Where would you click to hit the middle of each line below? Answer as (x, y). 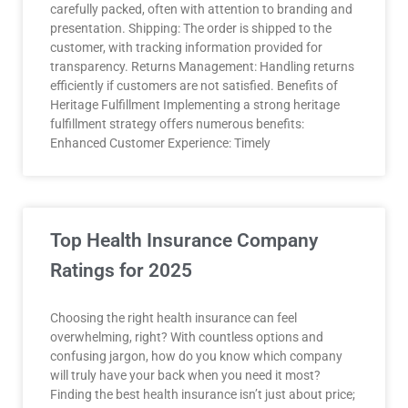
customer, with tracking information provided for (186, 47)
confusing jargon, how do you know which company (196, 356)
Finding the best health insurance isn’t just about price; (203, 394)
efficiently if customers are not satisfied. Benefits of (194, 86)
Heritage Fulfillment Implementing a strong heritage (195, 105)
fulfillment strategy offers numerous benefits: (177, 124)
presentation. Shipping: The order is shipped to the (191, 28)
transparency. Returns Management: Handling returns (202, 66)
